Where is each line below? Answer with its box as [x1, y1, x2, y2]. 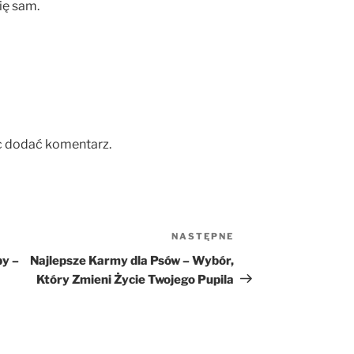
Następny [233, 230, 293, 246]
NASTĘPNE [171, 230, 235, 242]
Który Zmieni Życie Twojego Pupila [36, 272, 235, 287]
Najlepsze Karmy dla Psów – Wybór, [30, 253, 235, 268]
